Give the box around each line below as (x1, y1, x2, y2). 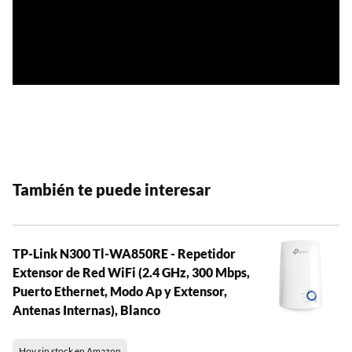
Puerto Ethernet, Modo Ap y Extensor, (13, 284, 227, 299)
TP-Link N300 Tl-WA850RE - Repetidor (13, 246, 236, 262)
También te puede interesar (13, 180, 211, 200)
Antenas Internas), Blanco (13, 302, 160, 318)
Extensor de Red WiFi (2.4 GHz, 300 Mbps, (13, 265, 250, 280)
